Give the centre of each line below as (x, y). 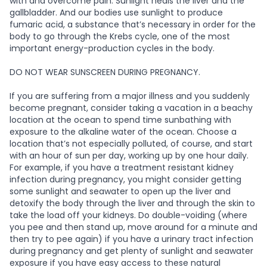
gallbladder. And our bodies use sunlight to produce (116, 12)
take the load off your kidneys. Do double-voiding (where (128, 215)
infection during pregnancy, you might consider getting (125, 179)
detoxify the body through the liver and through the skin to (132, 203)
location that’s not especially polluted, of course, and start (131, 143)
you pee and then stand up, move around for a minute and (133, 227)
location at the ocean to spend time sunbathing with (120, 119)
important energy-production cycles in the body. (113, 48)
